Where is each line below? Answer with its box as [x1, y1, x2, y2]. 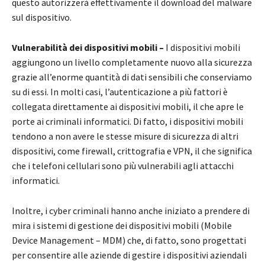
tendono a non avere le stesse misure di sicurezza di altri [12, 130, 238, 143]
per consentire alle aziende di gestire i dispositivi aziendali [12, 249, 247, 261]
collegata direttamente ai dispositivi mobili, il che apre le [12, 101, 244, 113]
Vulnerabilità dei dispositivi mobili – [12, 41, 166, 54]
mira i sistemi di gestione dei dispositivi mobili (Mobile [12, 219, 232, 232]
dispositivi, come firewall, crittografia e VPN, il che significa [12, 145, 252, 157]
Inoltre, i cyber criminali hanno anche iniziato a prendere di [12, 205, 250, 217]
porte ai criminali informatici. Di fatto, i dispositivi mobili [12, 115, 243, 128]
